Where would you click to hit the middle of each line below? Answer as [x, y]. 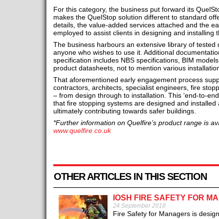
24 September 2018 [139, 206]
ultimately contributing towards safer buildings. [124, 111]
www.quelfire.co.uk [82, 131]
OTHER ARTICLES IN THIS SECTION [130, 177]
